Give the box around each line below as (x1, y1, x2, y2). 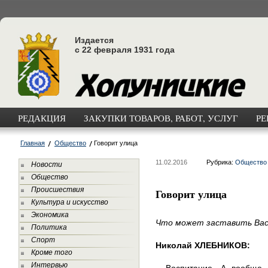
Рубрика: (206, 159, 235, 166)
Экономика (31, 211, 69, 219)
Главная (20, 139, 45, 147)
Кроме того (31, 248, 72, 257)
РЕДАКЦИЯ (18, 112, 66, 124)
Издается (75, 35, 114, 45)
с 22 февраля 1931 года (75, 45, 175, 54)
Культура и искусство (31, 198, 108, 206)
